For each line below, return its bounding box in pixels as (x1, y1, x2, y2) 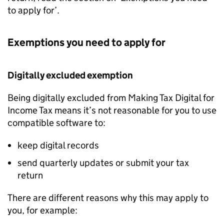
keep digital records (17, 139, 101, 151)
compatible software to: (7, 117, 105, 128)
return (17, 169, 45, 181)
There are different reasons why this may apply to (7, 192, 208, 203)
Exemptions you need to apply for (7, 36, 167, 49)
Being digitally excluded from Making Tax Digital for (7, 92, 214, 103)
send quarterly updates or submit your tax (17, 157, 189, 168)
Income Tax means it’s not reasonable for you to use (7, 104, 216, 116)
